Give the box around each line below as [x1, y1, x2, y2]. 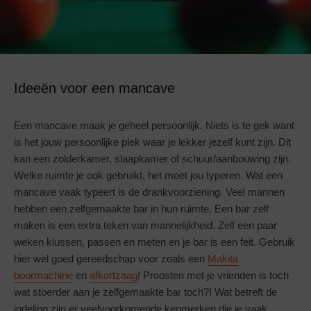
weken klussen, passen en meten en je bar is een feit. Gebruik [14, 235, 295, 248]
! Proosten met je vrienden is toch [137, 269, 289, 281]
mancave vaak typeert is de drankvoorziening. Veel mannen [14, 185, 285, 198]
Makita [208, 252, 238, 264]
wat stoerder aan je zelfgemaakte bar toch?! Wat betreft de [14, 285, 277, 298]
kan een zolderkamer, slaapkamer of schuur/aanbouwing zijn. [14, 152, 291, 165]
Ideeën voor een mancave [14, 80, 175, 96]
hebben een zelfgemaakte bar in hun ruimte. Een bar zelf [14, 202, 269, 215]
